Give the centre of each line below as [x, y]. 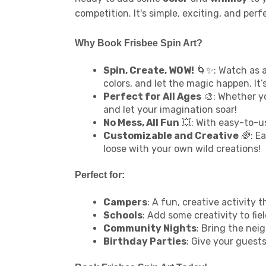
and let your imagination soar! [170, 110]
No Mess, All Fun [141, 123]
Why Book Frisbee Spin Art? [139, 43]
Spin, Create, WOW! [149, 71]
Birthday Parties [145, 242]
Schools [123, 216]
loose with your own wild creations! [182, 149]
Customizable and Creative [171, 136]
